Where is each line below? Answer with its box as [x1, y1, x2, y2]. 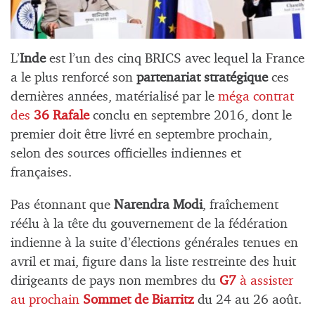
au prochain [11, 293, 83, 307]
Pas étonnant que [11, 198, 114, 212]
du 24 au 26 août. [194, 293, 302, 307]
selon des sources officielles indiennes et [11, 147, 241, 160]
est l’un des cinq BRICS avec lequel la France [46, 52, 304, 65]
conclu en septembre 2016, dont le [89, 109, 292, 122]
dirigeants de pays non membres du [11, 274, 219, 288]
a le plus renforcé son [11, 71, 136, 84]
